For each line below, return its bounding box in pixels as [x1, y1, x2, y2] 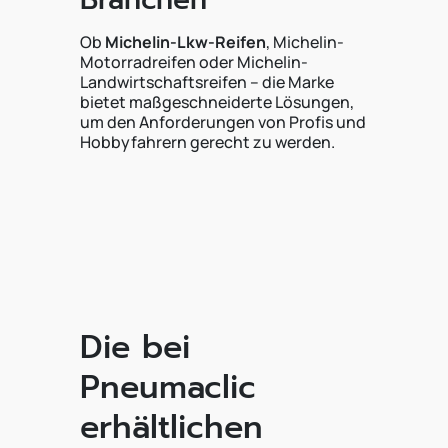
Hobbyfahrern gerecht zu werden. [80, 131, 335, 153]
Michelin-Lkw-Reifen [105, 31, 266, 53]
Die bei [80, 323, 190, 372]
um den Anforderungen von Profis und [80, 111, 366, 133]
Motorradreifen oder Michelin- [80, 51, 308, 73]
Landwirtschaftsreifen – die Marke [80, 71, 334, 93]
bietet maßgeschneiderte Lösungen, [80, 91, 354, 113]
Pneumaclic [80, 363, 256, 412]
